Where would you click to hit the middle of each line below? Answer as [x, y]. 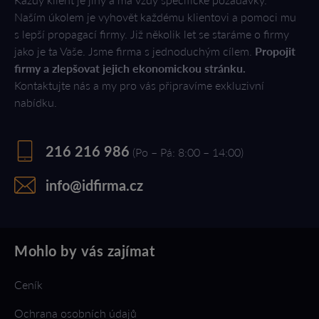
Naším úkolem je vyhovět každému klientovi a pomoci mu [155, 17]
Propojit [275, 51]
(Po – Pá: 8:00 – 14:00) [188, 152]
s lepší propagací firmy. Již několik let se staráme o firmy [152, 34]
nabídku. [36, 102]
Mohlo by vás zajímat [84, 251]
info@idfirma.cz [94, 185]
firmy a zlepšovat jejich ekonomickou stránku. [130, 68]
